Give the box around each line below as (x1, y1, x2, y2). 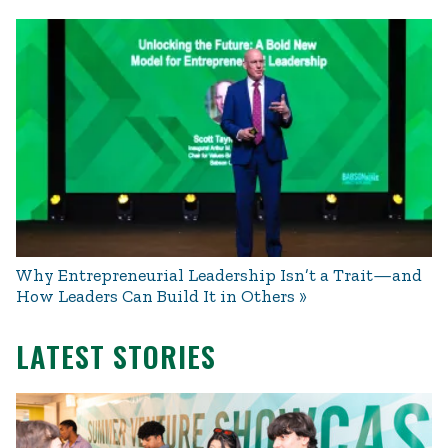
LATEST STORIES (16, 335, 216, 378)
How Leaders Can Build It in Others (16, 284, 295, 307)
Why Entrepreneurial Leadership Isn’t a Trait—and (16, 263, 422, 286)
